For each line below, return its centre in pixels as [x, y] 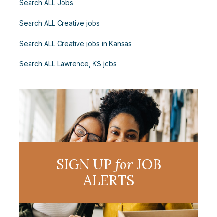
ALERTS [108, 180]
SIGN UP [85, 164]
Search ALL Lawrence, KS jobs [68, 63]
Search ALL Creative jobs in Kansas [76, 43]
